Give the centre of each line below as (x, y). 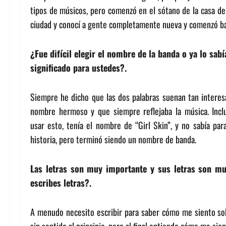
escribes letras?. (61, 183)
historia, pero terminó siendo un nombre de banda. (113, 139)
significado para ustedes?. (78, 68)
